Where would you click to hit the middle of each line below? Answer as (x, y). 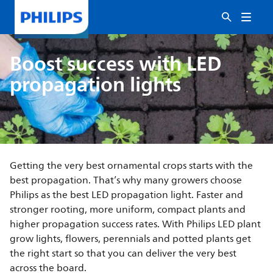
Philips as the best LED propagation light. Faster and (127, 195)
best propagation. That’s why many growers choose (126, 180)
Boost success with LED (116, 64)
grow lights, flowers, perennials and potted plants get (131, 239)
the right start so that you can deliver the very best (123, 253)
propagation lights (96, 84)
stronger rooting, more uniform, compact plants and (128, 210)
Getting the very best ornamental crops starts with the (132, 166)
